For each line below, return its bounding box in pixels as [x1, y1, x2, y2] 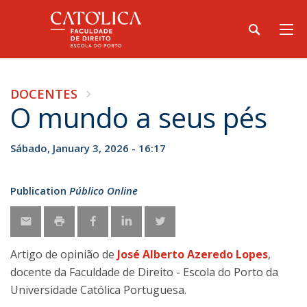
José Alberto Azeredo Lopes [117, 247, 268, 262]
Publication [10, 184, 66, 197]
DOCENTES [10, 86, 77, 102]
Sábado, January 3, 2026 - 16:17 [10, 141, 166, 155]
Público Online [69, 184, 138, 197]
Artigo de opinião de [10, 247, 117, 262]
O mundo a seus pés [10, 99, 267, 136]
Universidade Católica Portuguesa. [10, 282, 186, 297]
